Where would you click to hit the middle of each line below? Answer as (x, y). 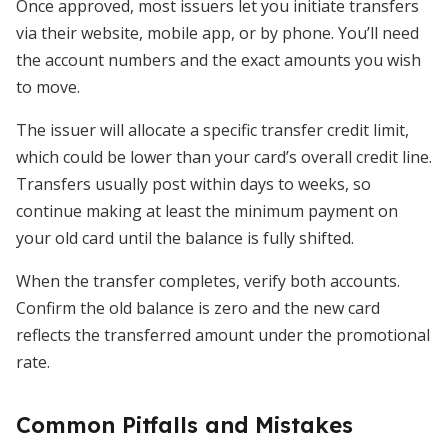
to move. (48, 87)
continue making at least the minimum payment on (207, 211)
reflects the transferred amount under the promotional (223, 335)
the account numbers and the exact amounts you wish (218, 60)
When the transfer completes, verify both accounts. (208, 281)
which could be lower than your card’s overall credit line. (224, 157)
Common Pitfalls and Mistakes (184, 425)
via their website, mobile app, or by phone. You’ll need (217, 33)
